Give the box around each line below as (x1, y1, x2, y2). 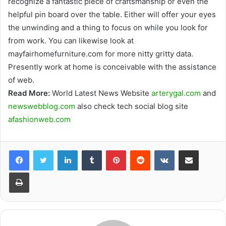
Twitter (53, 145, 75, 154)
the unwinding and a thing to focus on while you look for (8, 22, 208, 32)
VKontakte (174, 145, 206, 154)
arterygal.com (151, 88, 201, 98)
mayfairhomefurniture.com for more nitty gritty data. (8, 48, 193, 59)
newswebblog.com (8, 101, 75, 111)
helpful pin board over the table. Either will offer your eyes (8, 9, 216, 19)
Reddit (150, 145, 170, 154)
